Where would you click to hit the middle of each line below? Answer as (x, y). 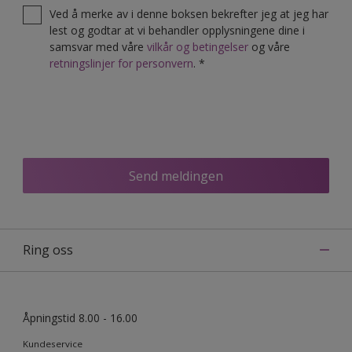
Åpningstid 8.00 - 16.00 (80, 318)
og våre (269, 47)
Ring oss (48, 250)
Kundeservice (53, 344)
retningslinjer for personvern (121, 63)
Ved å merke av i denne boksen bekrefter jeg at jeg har (189, 14)
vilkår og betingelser (198, 47)
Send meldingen (176, 176)
